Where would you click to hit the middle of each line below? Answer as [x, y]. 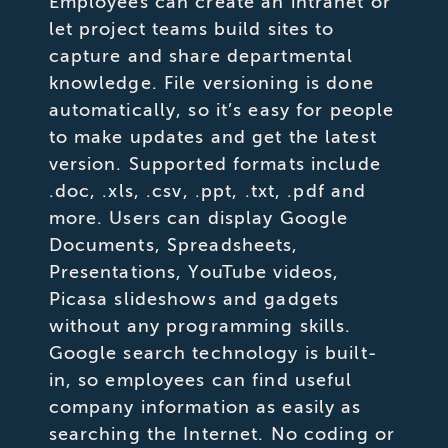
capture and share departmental [201, 55]
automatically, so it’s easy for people [221, 109]
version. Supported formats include [214, 163]
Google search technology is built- [213, 352]
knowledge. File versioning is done [211, 82]
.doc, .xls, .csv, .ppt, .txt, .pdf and [207, 190]
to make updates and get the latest [212, 136]
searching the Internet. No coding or [222, 433]
